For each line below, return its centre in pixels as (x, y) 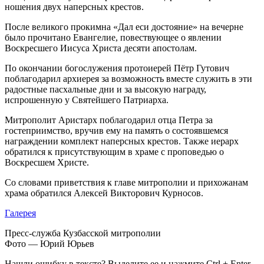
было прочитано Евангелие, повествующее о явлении (113, 38)
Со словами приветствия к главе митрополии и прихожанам (126, 183)
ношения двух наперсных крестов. (74, 7)
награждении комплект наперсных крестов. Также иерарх (122, 141)
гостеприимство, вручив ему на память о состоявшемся (116, 131)
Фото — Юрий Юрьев (49, 244)
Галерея (20, 213)
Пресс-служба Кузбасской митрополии (83, 233)
